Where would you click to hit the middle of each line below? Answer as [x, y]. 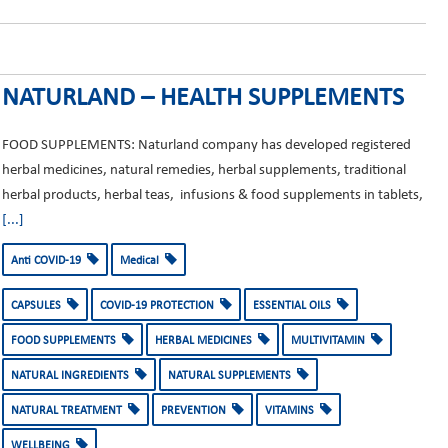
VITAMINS [292, 411]
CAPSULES [38, 306]
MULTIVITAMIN [330, 341]
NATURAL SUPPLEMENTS [232, 376]
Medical [142, 261]
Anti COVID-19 [48, 261]
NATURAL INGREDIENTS [72, 376]
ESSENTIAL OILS [294, 306]
